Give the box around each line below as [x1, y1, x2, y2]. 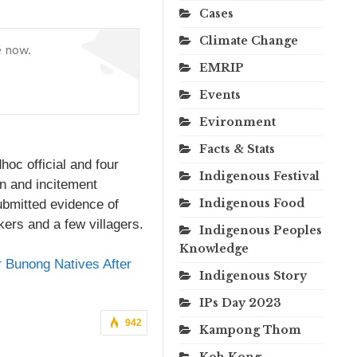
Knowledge [179, 241, 249, 256]
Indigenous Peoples [199, 222, 322, 237]
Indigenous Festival [199, 168, 320, 183]
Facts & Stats [199, 141, 275, 156]
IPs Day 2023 [199, 295, 281, 310]
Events [199, 87, 241, 102]
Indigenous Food [199, 195, 304, 210]
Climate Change [199, 33, 298, 48]
